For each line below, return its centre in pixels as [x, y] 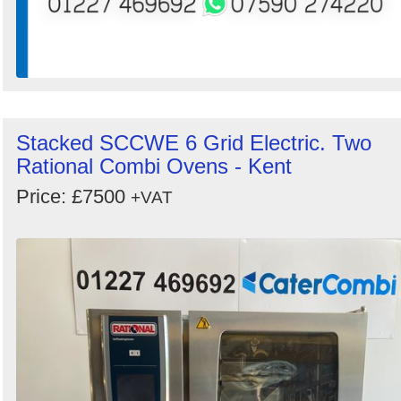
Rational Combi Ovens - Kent [154, 166]
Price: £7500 [73, 197]
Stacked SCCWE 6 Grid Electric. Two [194, 143]
